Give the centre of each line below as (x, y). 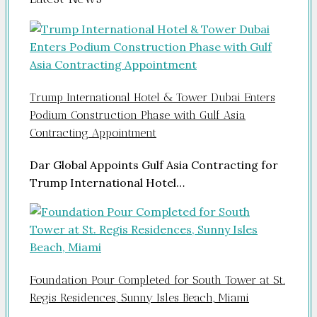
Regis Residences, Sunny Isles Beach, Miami (139, 298)
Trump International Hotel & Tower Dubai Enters (152, 97)
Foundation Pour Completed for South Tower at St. (157, 280)
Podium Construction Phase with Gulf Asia (138, 115)
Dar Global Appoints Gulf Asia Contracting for (154, 165)
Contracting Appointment (93, 132)
